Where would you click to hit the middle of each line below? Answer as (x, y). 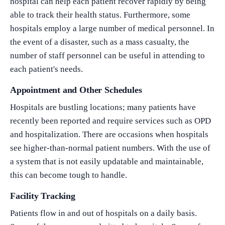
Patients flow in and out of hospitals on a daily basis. (103, 213)
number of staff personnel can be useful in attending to (107, 55)
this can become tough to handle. (69, 175)
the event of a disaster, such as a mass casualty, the (100, 42)
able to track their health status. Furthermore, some (100, 15)
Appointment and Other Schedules (76, 90)
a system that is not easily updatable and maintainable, (107, 161)
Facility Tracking (43, 196)
